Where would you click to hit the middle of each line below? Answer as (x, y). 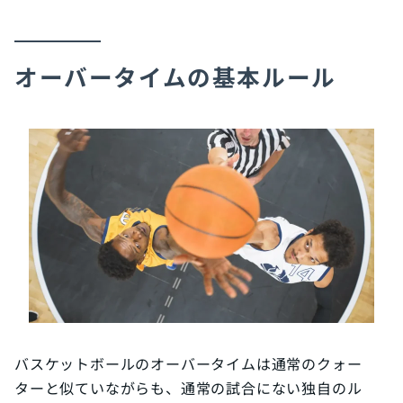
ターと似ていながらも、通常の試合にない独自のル (188, 387)
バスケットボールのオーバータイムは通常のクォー (188, 363)
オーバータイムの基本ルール (175, 76)
